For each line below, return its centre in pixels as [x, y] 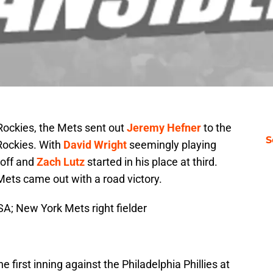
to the [216, 128]
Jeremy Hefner [164, 128]
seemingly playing [172, 145]
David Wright [95, 145]
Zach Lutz [61, 162]
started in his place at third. [151, 162]
